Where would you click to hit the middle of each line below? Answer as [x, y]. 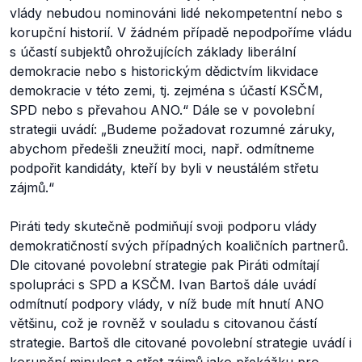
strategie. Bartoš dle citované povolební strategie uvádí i [181, 343]
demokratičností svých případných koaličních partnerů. [179, 246]
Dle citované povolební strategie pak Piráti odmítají [164, 265]
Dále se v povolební [253, 110]
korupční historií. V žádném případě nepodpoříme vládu [181, 32]
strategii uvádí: [55, 129]
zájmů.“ [32, 187]
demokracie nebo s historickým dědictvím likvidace [164, 71]
